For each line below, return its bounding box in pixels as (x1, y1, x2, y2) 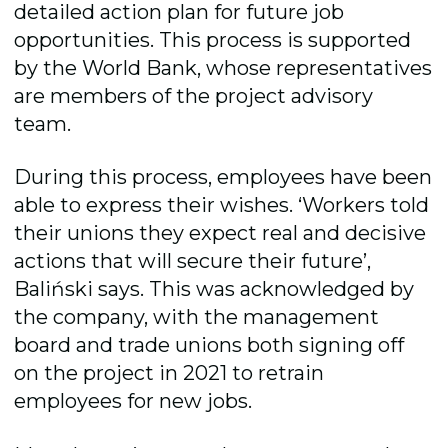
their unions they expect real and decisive (14, 221, 427, 246)
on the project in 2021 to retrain (14, 361, 325, 386)
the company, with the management (14, 305, 380, 330)
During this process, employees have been (14, 165, 433, 190)
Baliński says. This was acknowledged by (14, 277, 415, 302)
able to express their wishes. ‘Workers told (14, 193, 430, 218)
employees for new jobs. (14, 389, 258, 414)
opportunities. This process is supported (14, 27, 412, 52)
